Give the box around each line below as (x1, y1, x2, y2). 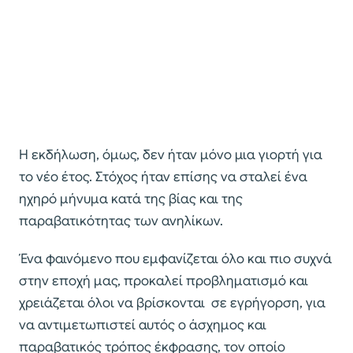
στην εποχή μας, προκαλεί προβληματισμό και (19, 273, 308, 290)
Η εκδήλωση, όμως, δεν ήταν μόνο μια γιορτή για (19, 147, 322, 164)
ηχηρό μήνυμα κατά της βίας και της (19, 191, 243, 208)
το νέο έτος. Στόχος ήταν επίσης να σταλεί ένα (19, 169, 307, 186)
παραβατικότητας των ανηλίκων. (19, 213, 223, 230)
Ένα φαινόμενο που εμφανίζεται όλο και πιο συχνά (19, 251, 332, 268)
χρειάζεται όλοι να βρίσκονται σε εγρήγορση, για (19, 295, 325, 312)
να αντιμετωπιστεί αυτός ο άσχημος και (19, 317, 266, 334)
